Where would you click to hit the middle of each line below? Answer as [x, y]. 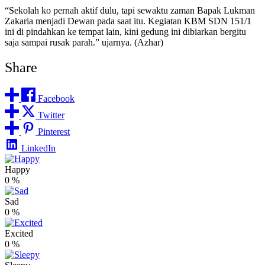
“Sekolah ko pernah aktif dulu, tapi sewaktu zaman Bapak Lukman [130, 11]
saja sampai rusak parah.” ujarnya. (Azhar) [84, 43]
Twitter [51, 115]
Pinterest [54, 132]
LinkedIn [38, 148]
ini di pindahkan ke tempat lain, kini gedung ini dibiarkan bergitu [125, 32]
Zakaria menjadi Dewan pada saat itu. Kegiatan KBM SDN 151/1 [128, 21]
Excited [19, 234]
